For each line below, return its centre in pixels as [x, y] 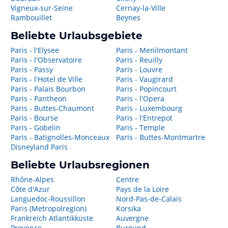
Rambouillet [31, 18]
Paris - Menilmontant [152, 50]
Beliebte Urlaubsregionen [80, 165]
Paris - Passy [32, 69]
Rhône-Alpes [32, 179]
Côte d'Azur [30, 189]
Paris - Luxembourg [149, 108]
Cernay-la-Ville [140, 8]
